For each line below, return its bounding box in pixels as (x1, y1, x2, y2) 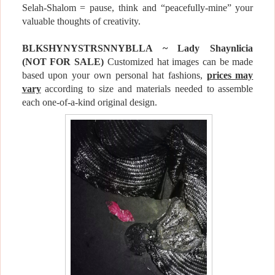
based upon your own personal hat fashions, (21, 70, 207, 81)
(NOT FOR (21, 56, 75, 68)
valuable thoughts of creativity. (21, 16, 141, 27)
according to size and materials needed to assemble (41, 83, 254, 95)
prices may (206, 70, 254, 81)
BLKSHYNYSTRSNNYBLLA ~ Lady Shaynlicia (21, 43, 254, 54)
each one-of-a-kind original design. (21, 97, 157, 108)
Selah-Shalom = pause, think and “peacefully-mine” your (21, 2, 254, 14)
